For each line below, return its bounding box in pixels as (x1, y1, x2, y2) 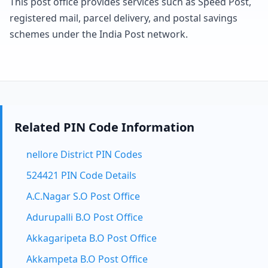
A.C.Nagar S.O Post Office (26, 190, 140, 203)
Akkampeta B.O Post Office (26, 252, 148, 266)
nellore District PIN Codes (26, 148, 142, 161)
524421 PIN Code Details (26, 169, 136, 182)
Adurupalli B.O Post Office (26, 211, 143, 224)
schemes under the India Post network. (10, 28, 188, 41)
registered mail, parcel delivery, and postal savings (10, 11, 237, 25)
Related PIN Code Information (14, 119, 194, 135)
